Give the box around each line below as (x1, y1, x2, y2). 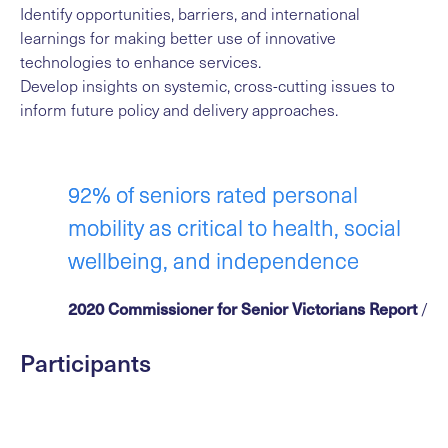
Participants (20, 344, 151, 379)
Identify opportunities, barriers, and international (20, 2, 360, 24)
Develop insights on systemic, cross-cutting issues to (20, 74, 395, 96)
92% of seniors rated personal (68, 178, 358, 209)
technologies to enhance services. (20, 50, 261, 72)
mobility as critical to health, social (68, 211, 401, 242)
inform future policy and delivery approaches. (20, 98, 338, 120)
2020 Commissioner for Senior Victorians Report (68, 296, 417, 319)
